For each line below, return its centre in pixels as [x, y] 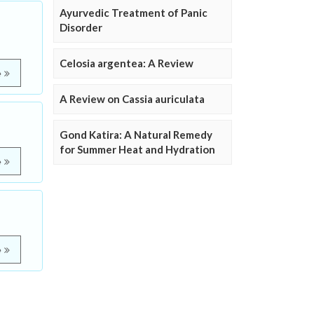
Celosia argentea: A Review [127, 63]
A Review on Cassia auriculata [132, 99]
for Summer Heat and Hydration [137, 149]
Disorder [81, 27]
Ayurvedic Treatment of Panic [134, 13]
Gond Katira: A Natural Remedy [136, 135]
